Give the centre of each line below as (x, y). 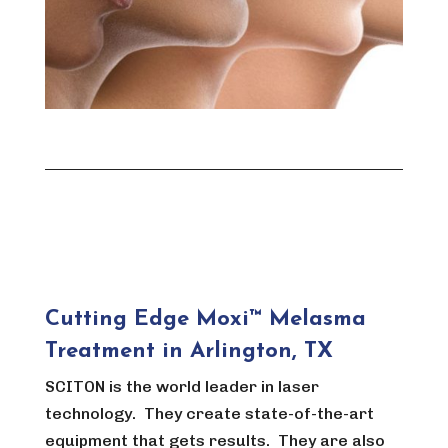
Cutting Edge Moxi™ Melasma (205, 319)
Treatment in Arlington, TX (188, 351)
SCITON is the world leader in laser (181, 386)
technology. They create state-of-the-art (209, 413)
